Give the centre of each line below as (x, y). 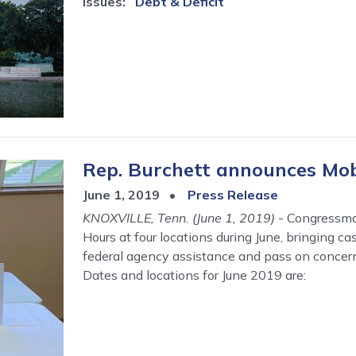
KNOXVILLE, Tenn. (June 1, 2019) (180, 217)
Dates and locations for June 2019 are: (194, 275)
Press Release (233, 194)
